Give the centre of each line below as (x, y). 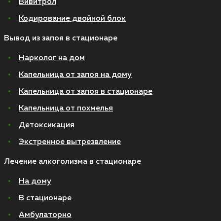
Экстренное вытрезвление (70, 142)
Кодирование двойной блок (72, 19)
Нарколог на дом (52, 58)
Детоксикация (47, 126)
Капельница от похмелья (66, 109)
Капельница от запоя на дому (75, 75)
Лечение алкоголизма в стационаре (73, 162)
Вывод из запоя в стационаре (61, 39)
